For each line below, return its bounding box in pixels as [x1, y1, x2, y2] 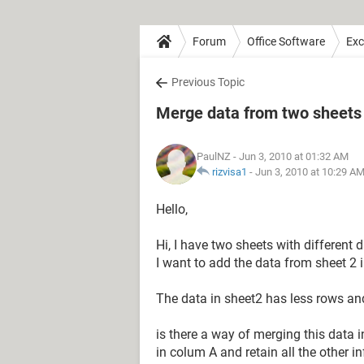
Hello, [156, 201, 188, 217]
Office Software [247, 34, 325, 48]
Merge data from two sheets [156, 103, 362, 123]
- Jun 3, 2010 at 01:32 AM [231, 150, 349, 162]
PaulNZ [197, 150, 231, 162]
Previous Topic [171, 76, 245, 89]
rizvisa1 [212, 166, 247, 178]
